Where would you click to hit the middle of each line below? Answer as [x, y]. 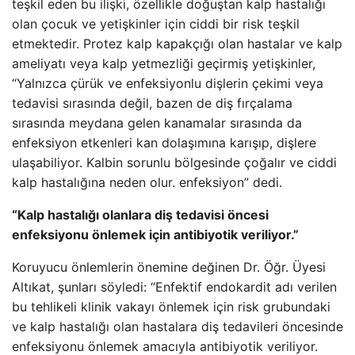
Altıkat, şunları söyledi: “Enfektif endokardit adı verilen [174, 287]
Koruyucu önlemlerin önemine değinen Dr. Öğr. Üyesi [169, 267]
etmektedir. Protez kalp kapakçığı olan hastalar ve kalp [177, 44]
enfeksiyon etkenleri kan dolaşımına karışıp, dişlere [164, 143]
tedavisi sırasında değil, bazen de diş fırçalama [152, 103]
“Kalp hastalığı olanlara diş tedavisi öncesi [140, 215]
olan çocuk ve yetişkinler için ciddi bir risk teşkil [156, 24]
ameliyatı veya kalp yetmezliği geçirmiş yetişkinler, [164, 63]
